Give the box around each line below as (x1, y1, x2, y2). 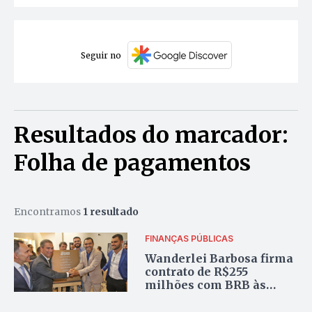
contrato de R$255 (145, 264, 249, 279)
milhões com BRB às (145, 277, 267, 292)
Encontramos (14, 205, 83, 219)
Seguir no (80, 49, 121, 61)
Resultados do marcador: (14, 121, 288, 150)
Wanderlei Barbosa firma (145, 251, 294, 265)
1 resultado (83, 205, 139, 219)
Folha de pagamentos (14, 149, 251, 178)
